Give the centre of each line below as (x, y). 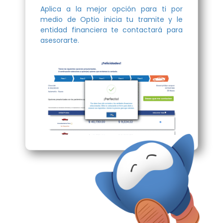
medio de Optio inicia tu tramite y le (111, 19)
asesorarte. (60, 40)
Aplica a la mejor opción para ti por (111, 9)
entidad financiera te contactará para (111, 30)
